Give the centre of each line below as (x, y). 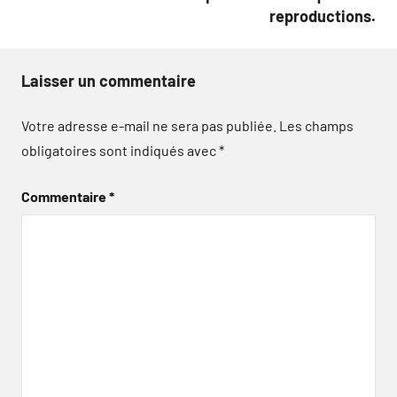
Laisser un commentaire (109, 80)
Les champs (316, 125)
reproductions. (323, 16)
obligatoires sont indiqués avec (120, 150)
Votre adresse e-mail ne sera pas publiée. (149, 125)
